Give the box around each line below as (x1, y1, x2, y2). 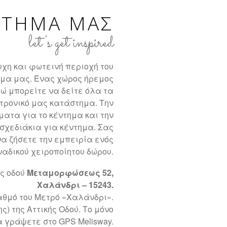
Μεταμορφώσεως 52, (27, 167, 113, 179)
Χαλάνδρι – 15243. (37, 179, 113, 191)
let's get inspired (28, 31, 113, 56)
